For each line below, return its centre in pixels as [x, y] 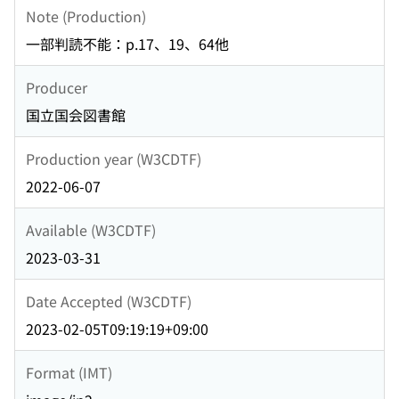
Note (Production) [86, 16]
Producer [57, 87]
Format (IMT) [69, 372]
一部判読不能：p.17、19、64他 [127, 44]
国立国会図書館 [76, 115]
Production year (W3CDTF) [114, 158]
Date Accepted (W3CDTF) [109, 301]
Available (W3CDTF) [91, 229]
